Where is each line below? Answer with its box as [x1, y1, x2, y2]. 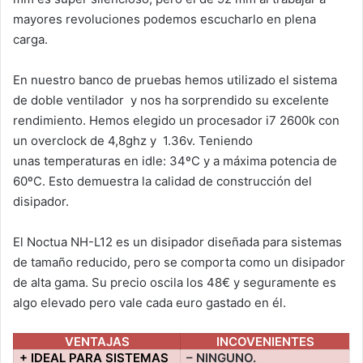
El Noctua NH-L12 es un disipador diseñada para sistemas [13, 233, 342, 250]
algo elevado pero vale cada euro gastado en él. [13, 294, 286, 310]
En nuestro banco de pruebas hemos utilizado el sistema [13, 71, 337, 88]
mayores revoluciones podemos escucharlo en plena [13, 11, 316, 27]
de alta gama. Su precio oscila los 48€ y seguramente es [13, 274, 336, 290]
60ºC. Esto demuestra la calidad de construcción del [13, 173, 312, 189]
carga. [13, 31, 48, 47]
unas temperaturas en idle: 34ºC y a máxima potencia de [13, 152, 337, 169]
